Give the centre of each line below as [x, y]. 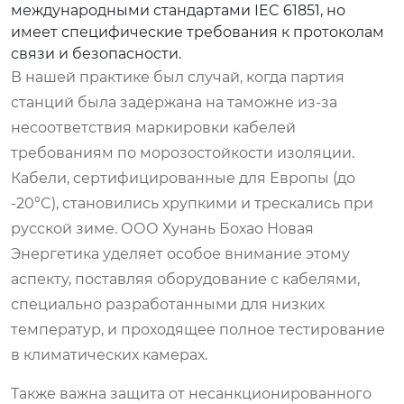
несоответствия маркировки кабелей [153, 127]
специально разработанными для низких [168, 304]
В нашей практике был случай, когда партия [178, 77]
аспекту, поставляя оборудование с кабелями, [185, 279]
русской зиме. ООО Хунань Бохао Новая [162, 228]
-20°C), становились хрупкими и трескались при [192, 203]
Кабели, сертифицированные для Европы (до [183, 178]
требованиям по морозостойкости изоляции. [183, 152]
